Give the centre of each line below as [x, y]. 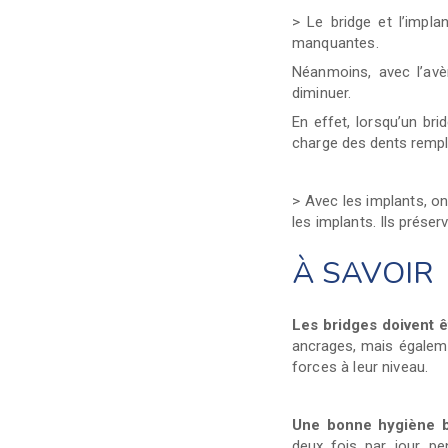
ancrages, [326, 345]
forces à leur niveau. [360, 366]
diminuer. [322, 92]
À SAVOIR [362, 273]
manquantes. [335, 42]
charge [317, 142]
